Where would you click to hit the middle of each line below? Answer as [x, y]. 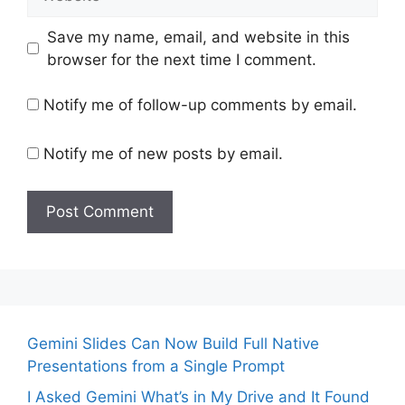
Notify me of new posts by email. [163, 153]
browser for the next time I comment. [181, 59]
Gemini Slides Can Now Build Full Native [173, 344]
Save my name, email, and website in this [198, 37]
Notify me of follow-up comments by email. [200, 105]
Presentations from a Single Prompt [156, 367]
